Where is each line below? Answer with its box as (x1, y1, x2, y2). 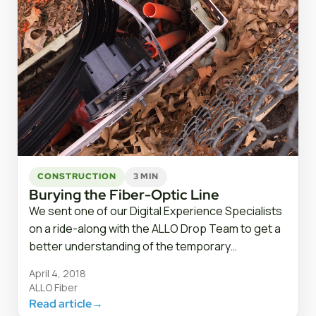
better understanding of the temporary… (29, 238, 237, 254)
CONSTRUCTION (37, 171, 116, 183)
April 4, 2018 (29, 266, 86, 280)
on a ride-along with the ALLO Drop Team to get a (29, 220, 281, 236)
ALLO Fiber (29, 280, 78, 294)
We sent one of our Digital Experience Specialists (29, 202, 282, 219)
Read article (29, 296, 92, 311)
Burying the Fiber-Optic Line (29, 185, 219, 204)
